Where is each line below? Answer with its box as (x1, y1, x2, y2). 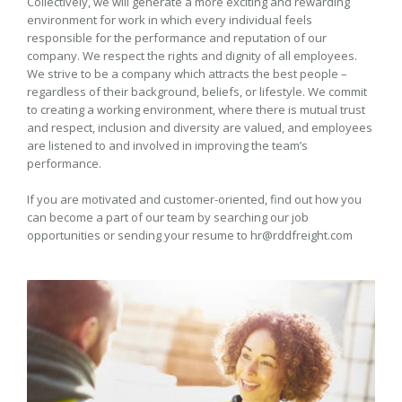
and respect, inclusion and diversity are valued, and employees (27, 119, 372, 135)
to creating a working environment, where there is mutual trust (27, 101, 365, 118)
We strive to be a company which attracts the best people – (27, 66, 347, 82)
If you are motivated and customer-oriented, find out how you (27, 191, 362, 207)
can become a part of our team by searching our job (27, 209, 309, 225)
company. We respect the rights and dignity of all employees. (27, 48, 357, 64)
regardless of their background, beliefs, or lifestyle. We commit (27, 83, 367, 100)
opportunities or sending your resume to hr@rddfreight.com (27, 227, 353, 243)
